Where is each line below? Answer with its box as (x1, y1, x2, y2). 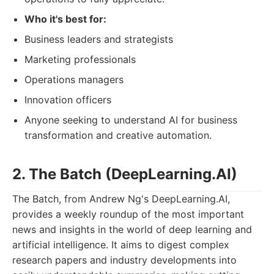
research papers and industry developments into (12, 254, 237, 266)
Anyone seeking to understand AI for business (24, 114, 237, 126)
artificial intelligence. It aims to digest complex (12, 239, 229, 251)
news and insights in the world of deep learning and (12, 223, 252, 235)
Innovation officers (24, 94, 111, 106)
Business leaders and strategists (24, 33, 173, 45)
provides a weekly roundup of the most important (12, 208, 244, 220)
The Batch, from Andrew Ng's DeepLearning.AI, (12, 193, 230, 205)
